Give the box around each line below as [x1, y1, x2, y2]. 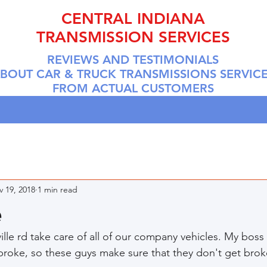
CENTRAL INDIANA [61, 10, 205, 28]
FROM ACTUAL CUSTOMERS [52, 81, 214, 95]
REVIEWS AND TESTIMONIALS [47, 52, 219, 67]
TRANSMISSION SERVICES [36, 28, 230, 46]
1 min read [38, 184, 77, 195]
